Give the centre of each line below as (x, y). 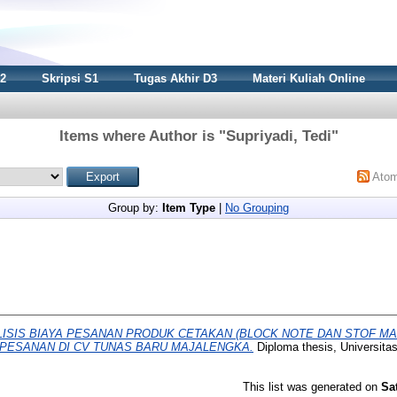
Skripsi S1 (70, 78)
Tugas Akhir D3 (175, 78)
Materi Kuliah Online (309, 78)
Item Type (189, 208)
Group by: (135, 208)
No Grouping (257, 208)
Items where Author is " (142, 136)
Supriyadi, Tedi (278, 136)
